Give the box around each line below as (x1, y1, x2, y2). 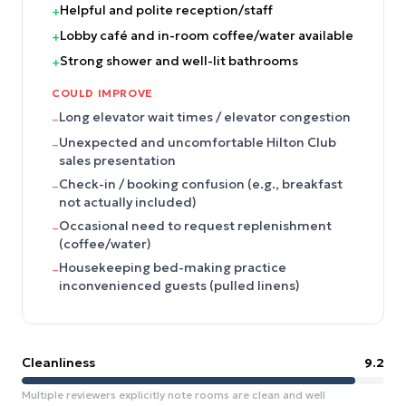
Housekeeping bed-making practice (59, 259, 286, 275)
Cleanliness (22, 354, 95, 371)
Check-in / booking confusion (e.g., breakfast (59, 176, 343, 192)
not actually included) (59, 194, 197, 210)
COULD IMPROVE (52, 86, 153, 100)
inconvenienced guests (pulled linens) (59, 277, 300, 294)
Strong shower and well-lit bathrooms (60, 53, 298, 69)
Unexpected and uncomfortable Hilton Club (59, 134, 336, 150)
